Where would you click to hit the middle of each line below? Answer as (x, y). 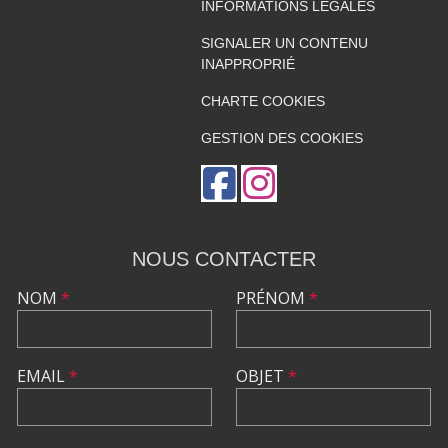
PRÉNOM (272, 298)
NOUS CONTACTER (224, 259)
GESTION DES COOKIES (281, 138)
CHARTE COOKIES (262, 101)
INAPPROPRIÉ (247, 64)
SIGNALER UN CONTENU (284, 43)
